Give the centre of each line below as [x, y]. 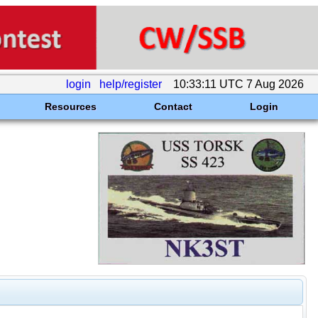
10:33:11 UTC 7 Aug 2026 [238, 84]
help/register [131, 84]
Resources [70, 106]
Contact [173, 106]
